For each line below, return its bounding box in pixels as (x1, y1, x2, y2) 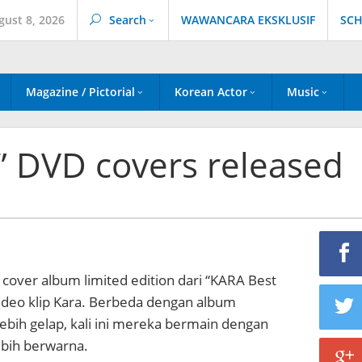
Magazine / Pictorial (26, 84, 135, 99)
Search (109, 12, 146, 27)
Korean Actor (175, 84, 247, 99)
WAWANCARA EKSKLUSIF (181, 12, 315, 27)
